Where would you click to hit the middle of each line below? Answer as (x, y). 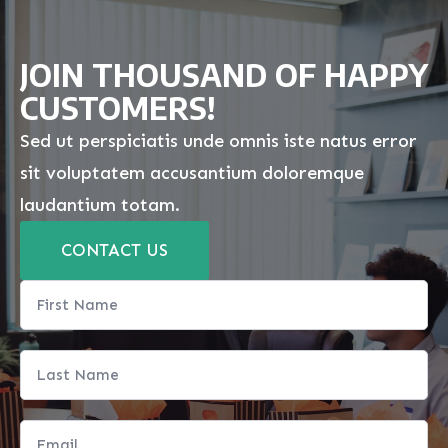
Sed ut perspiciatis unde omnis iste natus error (218, 141)
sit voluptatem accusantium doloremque (192, 173)
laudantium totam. (100, 205)
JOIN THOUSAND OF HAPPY (224, 75)
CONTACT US (114, 250)
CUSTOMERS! (117, 108)
